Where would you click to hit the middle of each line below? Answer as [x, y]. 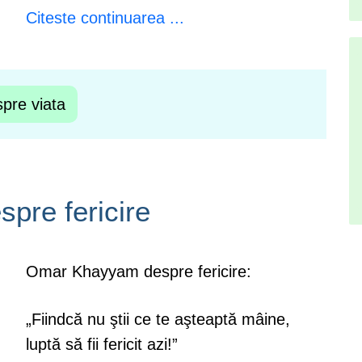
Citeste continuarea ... [105, 18]
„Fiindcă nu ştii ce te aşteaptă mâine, [158, 319]
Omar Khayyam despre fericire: [138, 271]
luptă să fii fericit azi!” [101, 344]
